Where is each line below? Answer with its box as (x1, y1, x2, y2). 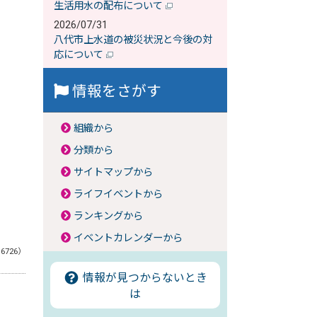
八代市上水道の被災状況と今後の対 (54, 34, 212, 46)
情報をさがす (68, 83, 161, 100)
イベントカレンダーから (74, 232, 183, 244)
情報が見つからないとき (80, 271, 208, 284)
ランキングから (74, 210, 144, 222)
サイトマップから (74, 166, 154, 178)
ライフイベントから (74, 188, 163, 200)
